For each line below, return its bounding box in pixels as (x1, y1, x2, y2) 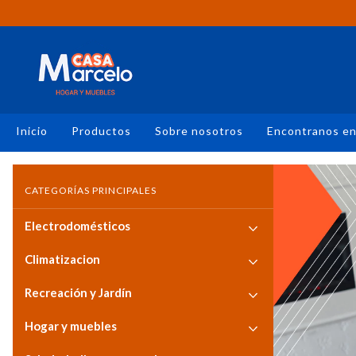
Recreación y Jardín (25, 285, 132, 300)
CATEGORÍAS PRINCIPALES (25, 184, 157, 196)
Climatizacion (25, 252, 100, 266)
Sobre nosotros (155, 124, 243, 137)
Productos (72, 124, 131, 137)
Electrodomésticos (25, 219, 130, 233)
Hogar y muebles (25, 319, 117, 333)
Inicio (16, 124, 48, 137)
